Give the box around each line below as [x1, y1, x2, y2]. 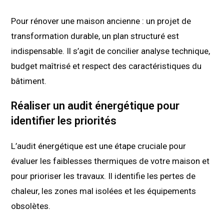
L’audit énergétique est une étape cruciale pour [11, 140, 186, 151]
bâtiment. [11, 75, 47, 86]
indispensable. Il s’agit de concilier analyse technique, [11, 45, 210, 56]
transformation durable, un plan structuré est [11, 30, 179, 41]
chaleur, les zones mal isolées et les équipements [11, 185, 196, 196]
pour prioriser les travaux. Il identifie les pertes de [11, 170, 196, 181]
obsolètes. [11, 200, 51, 211]
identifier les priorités [11, 114, 117, 127]
